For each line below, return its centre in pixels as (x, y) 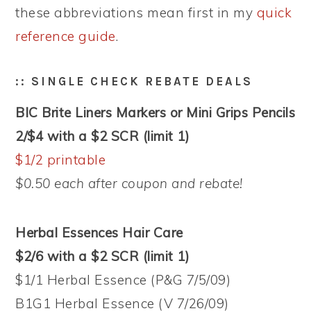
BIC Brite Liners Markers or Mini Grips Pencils (155, 112)
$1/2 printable (61, 160)
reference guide (66, 36)
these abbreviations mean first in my (136, 12)
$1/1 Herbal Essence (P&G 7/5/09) (123, 280)
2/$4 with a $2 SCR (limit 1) (103, 136)
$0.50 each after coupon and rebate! (129, 183)
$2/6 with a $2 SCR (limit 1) (103, 256)
